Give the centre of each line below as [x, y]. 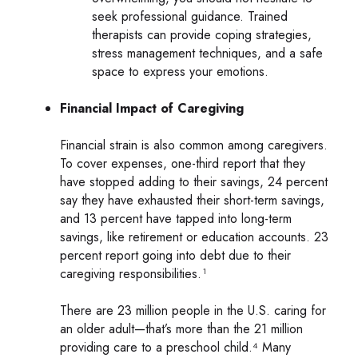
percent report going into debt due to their [175, 255]
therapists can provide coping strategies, [202, 34]
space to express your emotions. [180, 71]
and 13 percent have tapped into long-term [176, 218]
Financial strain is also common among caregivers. [194, 145]
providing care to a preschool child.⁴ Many [175, 347]
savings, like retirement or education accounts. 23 [194, 237]
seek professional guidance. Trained [190, 16]
